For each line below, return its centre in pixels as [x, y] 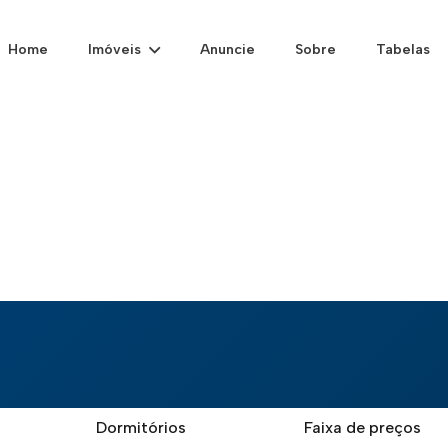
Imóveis [115, 49]
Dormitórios [141, 427]
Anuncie [227, 49]
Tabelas [402, 49]
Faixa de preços [362, 427]
